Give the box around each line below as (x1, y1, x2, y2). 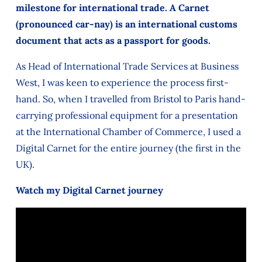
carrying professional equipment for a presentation (15, 109, 238, 121)
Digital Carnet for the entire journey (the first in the (15, 142, 241, 154)
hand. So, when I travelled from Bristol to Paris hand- (15, 92, 246, 105)
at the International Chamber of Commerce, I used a (15, 125, 241, 137)
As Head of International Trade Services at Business (15, 60, 239, 72)
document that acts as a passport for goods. (15, 34, 211, 46)
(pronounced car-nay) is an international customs (15, 18, 237, 30)
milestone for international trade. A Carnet (15, 1, 209, 13)
